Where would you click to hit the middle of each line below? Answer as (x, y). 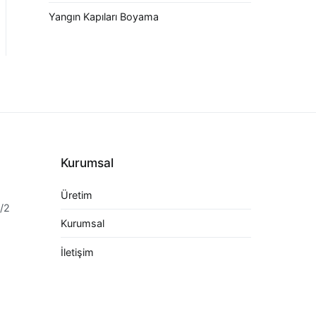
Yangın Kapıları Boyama (104, 17)
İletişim (77, 252)
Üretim (76, 195)
